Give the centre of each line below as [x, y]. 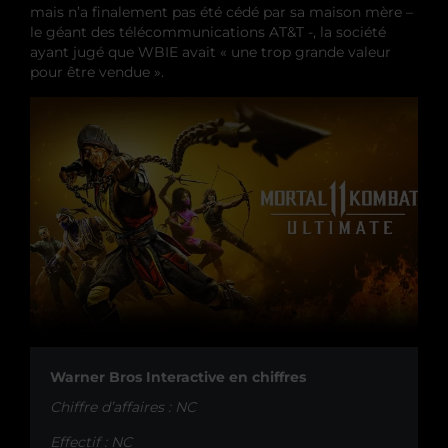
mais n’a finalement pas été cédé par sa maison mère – [221, 11]
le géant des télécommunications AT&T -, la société [208, 31]
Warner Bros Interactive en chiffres [178, 377]
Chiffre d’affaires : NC [123, 407]
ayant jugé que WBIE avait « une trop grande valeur [210, 51]
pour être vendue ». [97, 71]
